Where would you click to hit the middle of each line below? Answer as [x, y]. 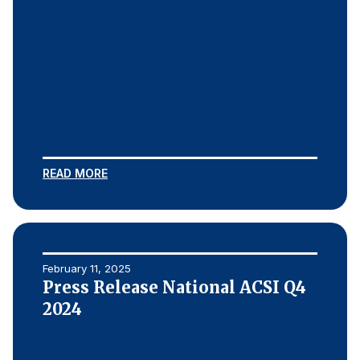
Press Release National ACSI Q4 [174, 287]
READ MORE [75, 173]
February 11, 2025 [87, 268]
